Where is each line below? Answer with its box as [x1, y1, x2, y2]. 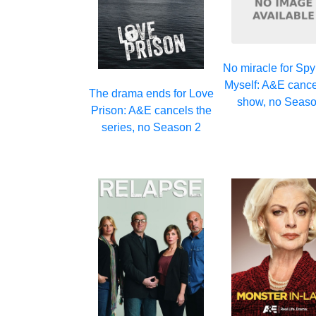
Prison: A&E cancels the [90, 104, 212, 117]
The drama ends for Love [88, 87, 214, 100]
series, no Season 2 [101, 121, 201, 134]
